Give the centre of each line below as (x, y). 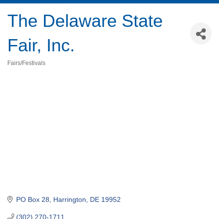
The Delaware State (85, 21)
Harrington (69, 199)
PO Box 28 (33, 199)
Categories (24, 70)
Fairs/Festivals (26, 63)
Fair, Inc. (41, 45)
